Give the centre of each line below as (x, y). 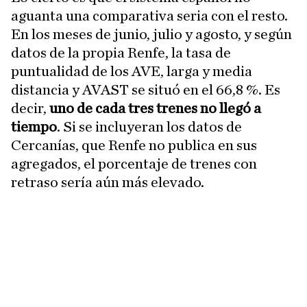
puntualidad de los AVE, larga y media (132, 71)
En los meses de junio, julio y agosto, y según (151, 34)
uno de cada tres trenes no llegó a (155, 108)
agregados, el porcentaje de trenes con (134, 164)
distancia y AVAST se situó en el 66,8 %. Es (146, 90)
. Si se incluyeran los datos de (149, 127)
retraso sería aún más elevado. (108, 182)
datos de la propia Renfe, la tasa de (121, 53)
